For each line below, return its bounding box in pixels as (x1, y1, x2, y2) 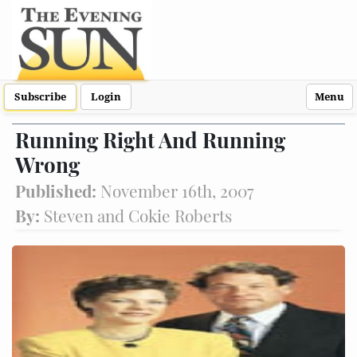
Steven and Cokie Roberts (44, 204, 232, 226)
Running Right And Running (15, 126, 285, 154)
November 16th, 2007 (100, 179, 253, 202)
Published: (15, 179, 100, 202)
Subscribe (14, 91, 66, 103)
